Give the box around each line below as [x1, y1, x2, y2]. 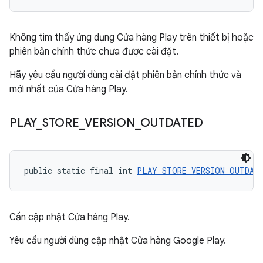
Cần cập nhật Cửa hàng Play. [9, 211, 130, 223]
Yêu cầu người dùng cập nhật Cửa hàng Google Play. [9, 235, 226, 247]
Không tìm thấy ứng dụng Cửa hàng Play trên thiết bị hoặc [9, 32, 254, 43]
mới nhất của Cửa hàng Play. [9, 83, 128, 95]
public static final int [24, 165, 137, 176]
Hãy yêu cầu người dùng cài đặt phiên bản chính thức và [9, 69, 241, 81]
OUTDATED [140, 116, 203, 130]
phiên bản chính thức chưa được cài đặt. [9, 46, 178, 58]
